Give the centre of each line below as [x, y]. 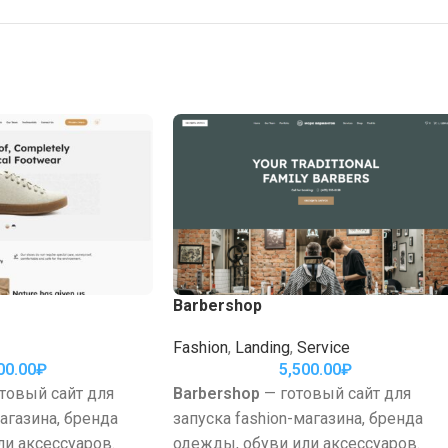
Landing [262, 347]
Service [323, 347]
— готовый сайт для [335, 393]
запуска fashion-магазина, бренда [298, 418]
